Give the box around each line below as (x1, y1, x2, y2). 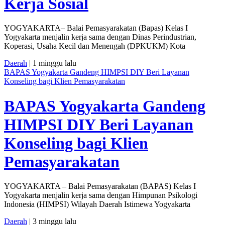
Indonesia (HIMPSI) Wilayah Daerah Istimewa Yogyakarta (4, 199, 190, 208)
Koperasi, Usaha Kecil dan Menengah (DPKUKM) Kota (4, 42, 185, 51)
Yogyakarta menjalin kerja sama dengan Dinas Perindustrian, (4, 33, 196, 42)
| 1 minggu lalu (27, 59, 76, 68)
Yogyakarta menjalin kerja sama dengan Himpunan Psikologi (4, 190, 197, 199)
